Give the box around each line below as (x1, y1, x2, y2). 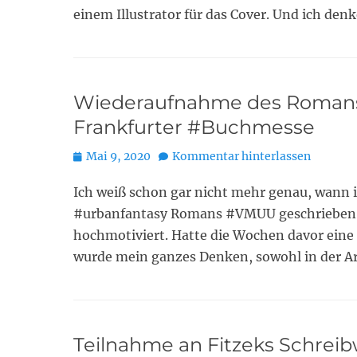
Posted (73, 148, 111, 163)
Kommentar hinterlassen (172, 149, 311, 163)
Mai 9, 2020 (86, 149, 151, 163)
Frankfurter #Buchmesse (73, 116, 315, 139)
